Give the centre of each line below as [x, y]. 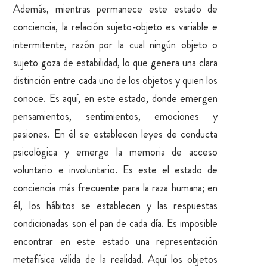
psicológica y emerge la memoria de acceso [116, 152]
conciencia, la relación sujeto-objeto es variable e [116, 27]
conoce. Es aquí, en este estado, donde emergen [116, 98]
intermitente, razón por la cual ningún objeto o [116, 44]
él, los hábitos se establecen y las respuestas [116, 205]
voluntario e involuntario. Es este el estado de [116, 170]
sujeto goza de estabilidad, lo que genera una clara [116, 62]
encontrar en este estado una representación [116, 241]
